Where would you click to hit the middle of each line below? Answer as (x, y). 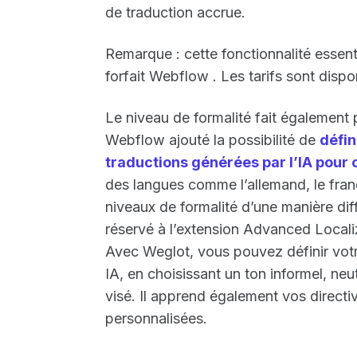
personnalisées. (156, 318)
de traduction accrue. (175, 12)
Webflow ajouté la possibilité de (212, 139)
